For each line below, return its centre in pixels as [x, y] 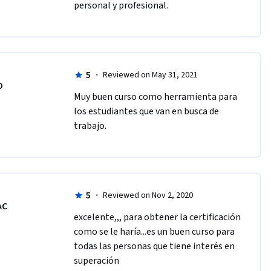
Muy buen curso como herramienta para [155, 97]
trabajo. [91, 126]
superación [96, 261]
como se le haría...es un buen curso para [154, 232]
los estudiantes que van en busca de [146, 112]
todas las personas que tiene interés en [154, 247]
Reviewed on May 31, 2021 [150, 75]
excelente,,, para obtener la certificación [157, 217]
